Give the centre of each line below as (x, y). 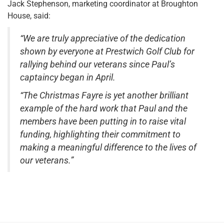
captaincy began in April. (68, 77)
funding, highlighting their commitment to (100, 134)
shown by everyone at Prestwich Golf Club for (107, 51)
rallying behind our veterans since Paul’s (97, 64)
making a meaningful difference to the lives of (108, 147)
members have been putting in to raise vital (103, 121)
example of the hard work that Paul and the (104, 108)
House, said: (29, 15)
